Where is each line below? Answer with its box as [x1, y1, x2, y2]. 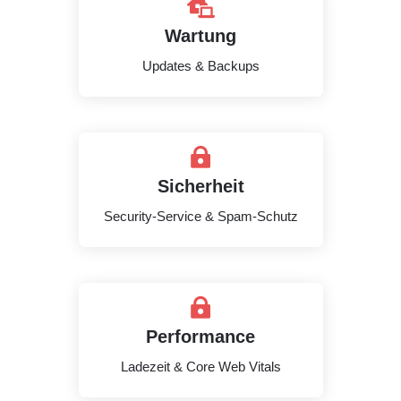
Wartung [165, 26, 236, 46]
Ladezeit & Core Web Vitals [120, 359, 281, 374]
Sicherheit [157, 176, 244, 196]
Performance [146, 327, 255, 346]
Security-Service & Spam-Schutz [103, 209, 298, 224]
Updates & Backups [141, 58, 260, 73]
